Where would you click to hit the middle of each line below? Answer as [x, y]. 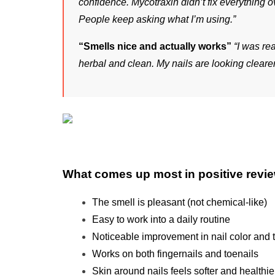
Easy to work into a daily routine [161, 220]
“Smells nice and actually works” [155, 46]
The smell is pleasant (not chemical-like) [180, 203]
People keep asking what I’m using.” [157, 19]
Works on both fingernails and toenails [175, 254]
